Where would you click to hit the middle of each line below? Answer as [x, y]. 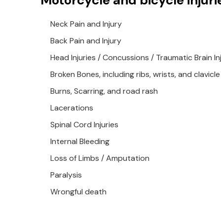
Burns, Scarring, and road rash [104, 91]
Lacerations [72, 108]
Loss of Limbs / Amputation [100, 158]
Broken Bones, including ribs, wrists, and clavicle [135, 74]
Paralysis [66, 175]
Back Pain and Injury [86, 41]
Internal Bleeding [80, 141]
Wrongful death [78, 192]
